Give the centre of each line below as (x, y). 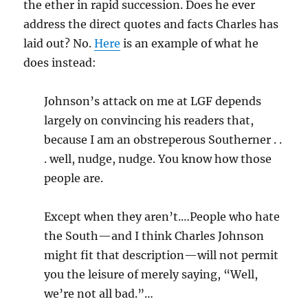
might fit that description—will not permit (162, 255)
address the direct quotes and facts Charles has (151, 24)
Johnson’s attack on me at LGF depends (153, 101)
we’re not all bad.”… (99, 294)
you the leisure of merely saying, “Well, (151, 274)
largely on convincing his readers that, (149, 120)
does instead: (60, 63)
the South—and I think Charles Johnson (154, 236)
